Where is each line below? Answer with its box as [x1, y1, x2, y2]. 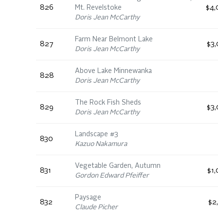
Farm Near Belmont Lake [75, 36, 153, 43]
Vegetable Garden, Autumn [75, 163, 161, 169]
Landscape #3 [75, 131, 118, 138]
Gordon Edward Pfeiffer [75, 172, 149, 179]
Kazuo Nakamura [75, 141, 127, 147]
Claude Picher [75, 204, 118, 211]
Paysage [75, 194, 101, 201]
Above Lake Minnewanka [75, 68, 152, 74]
